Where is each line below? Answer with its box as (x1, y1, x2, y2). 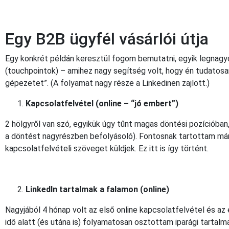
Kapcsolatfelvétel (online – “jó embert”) (26, 98, 178, 108)
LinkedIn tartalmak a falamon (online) (26, 184, 169, 194)
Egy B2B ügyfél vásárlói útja (5, 29, 209, 49)
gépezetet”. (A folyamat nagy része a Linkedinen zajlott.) (5, 78, 210, 88)
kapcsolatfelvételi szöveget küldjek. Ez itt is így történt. (5, 143, 209, 153)
